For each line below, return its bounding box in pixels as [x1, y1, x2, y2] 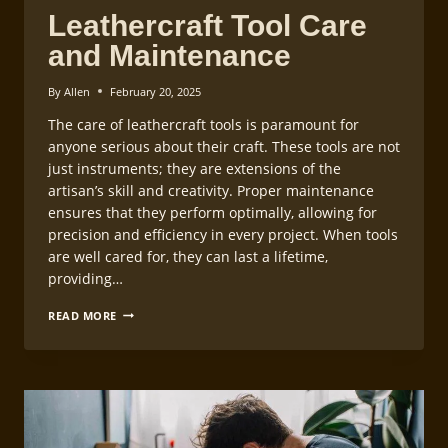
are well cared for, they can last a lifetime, [48, 246, 328, 266]
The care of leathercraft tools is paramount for [48, 114, 359, 134]
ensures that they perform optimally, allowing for [48, 202, 377, 222]
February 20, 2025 [110, 83, 202, 99]
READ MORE [48, 307, 118, 323]
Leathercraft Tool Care [48, 9, 367, 43]
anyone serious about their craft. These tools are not [48, 136, 400, 156]
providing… [48, 268, 123, 288]
